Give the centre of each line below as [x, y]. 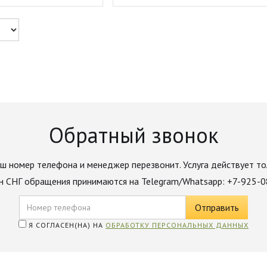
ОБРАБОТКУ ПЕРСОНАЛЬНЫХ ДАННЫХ [177, 225]
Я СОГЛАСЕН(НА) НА [66, 225]
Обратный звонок [133, 135]
